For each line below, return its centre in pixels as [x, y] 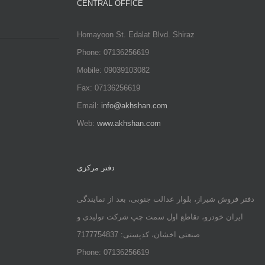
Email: [89, 106]
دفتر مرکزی [96, 168]
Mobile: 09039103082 [113, 70]
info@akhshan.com [134, 106]
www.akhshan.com [129, 123]
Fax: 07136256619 [108, 88]
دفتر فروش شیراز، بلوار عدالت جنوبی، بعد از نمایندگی [165, 199]
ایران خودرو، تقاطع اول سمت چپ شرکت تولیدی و [160, 217]
